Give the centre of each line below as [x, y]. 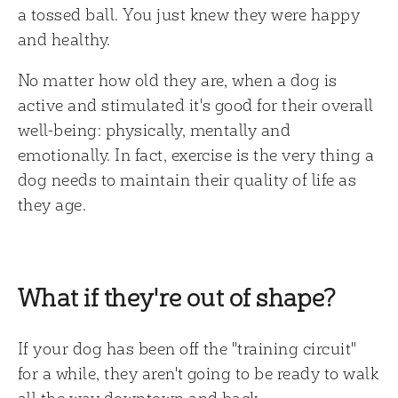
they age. [52, 204]
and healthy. [64, 39]
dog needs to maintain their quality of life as [187, 179]
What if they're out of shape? [177, 297]
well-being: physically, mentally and [155, 129]
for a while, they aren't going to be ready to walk [199, 372]
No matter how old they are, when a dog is [178, 80]
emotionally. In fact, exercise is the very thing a [196, 154]
